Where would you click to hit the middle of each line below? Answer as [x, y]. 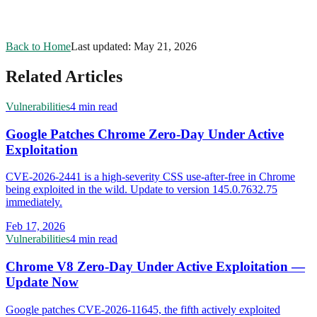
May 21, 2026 [165, 47]
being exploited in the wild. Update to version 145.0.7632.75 [142, 190]
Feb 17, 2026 [35, 226]
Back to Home [38, 47]
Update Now [42, 282]
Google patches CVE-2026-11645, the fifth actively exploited [143, 309]
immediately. [34, 202]
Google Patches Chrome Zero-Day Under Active [145, 134]
